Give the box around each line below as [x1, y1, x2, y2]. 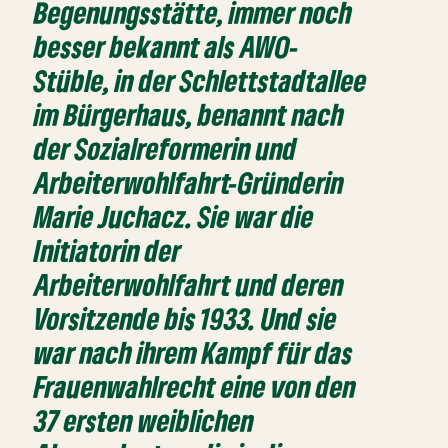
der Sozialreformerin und [34, 130, 298, 168]
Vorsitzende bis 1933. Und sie [34, 300, 338, 338]
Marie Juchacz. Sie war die [34, 198, 315, 236]
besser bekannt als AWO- [34, 28, 300, 66]
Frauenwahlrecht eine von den [34, 368, 357, 406]
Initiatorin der [34, 232, 182, 270]
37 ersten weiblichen [34, 402, 255, 440]
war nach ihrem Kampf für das [34, 334, 354, 372]
